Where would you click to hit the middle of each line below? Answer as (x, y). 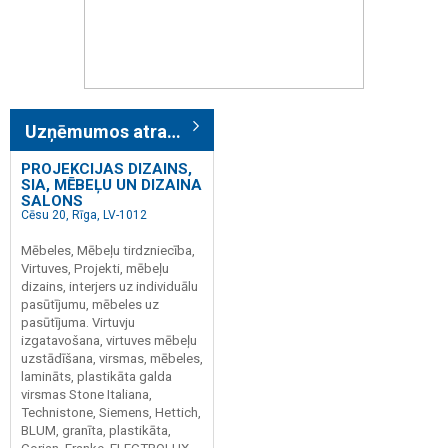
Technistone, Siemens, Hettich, (111, 412)
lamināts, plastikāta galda (96, 376)
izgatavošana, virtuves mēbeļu (109, 340)
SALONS (52, 200)
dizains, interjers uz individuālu (109, 286)
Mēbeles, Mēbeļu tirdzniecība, (108, 250)
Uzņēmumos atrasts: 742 (174, 131)
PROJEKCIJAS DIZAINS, (106, 168)
